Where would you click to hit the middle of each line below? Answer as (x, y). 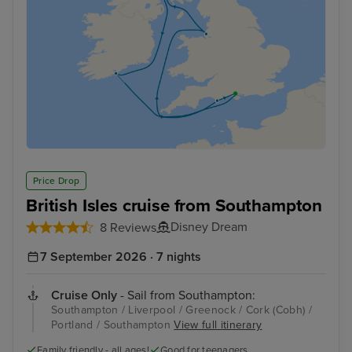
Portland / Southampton (113, 324)
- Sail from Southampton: (186, 295)
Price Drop (57, 180)
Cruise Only (84, 295)
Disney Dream (209, 227)
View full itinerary (218, 324)
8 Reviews (128, 227)
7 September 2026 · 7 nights (121, 257)
